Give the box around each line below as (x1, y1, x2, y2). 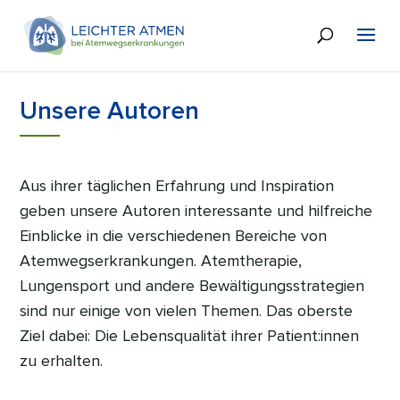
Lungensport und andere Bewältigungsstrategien (20, 276, 365, 296)
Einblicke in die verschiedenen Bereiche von (20, 226, 328, 246)
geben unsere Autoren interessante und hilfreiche (20, 201, 373, 221)
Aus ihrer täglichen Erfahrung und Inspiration (20, 176, 335, 196)
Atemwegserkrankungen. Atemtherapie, (20, 251, 303, 271)
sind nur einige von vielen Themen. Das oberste (20, 301, 354, 321)
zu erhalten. (20, 351, 104, 371)
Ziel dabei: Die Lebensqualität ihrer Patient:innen (20, 326, 360, 346)
